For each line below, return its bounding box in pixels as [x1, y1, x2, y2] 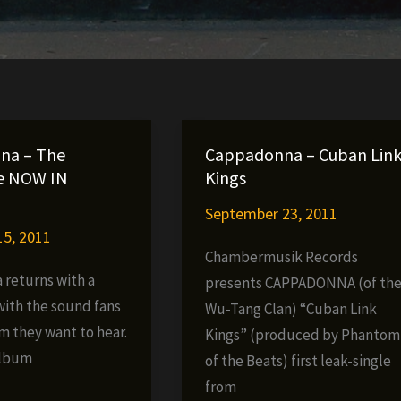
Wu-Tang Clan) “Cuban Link [204, 299, 377, 320]
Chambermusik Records [204, 247, 358, 268]
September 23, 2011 [204, 202, 337, 224]
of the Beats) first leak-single [204, 351, 391, 371]
